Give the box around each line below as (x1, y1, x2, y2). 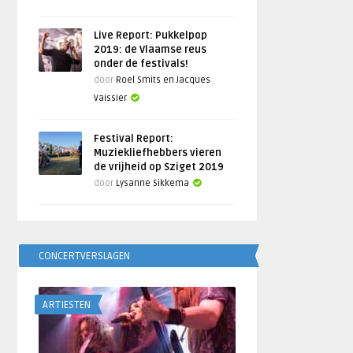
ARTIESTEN (43, 299, 91, 311)
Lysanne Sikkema (116, 178, 190, 188)
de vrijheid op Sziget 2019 (94, 161, 225, 173)
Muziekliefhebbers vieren (94, 147, 222, 159)
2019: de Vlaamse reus (94, 43, 207, 56)
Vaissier (94, 93, 128, 103)
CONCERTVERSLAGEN (39, 250, 131, 262)
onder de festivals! (94, 58, 189, 70)
